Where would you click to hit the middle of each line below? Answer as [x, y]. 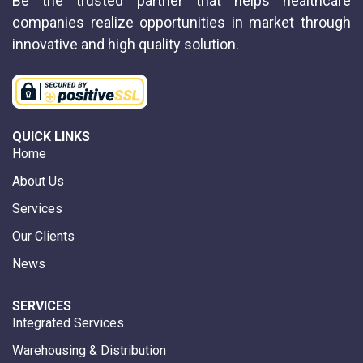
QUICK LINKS [51, 136]
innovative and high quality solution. [126, 44]
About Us [38, 181]
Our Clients [43, 236]
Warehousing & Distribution [89, 350]
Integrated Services [68, 322]
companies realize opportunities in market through [181, 22]
